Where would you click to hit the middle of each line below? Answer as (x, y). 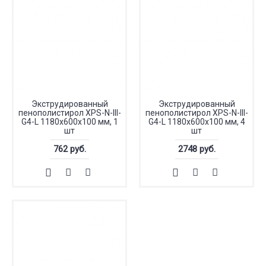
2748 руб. (197, 149)
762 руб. (69, 149)
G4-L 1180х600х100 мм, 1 (69, 122)
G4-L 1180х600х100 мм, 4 (197, 122)
